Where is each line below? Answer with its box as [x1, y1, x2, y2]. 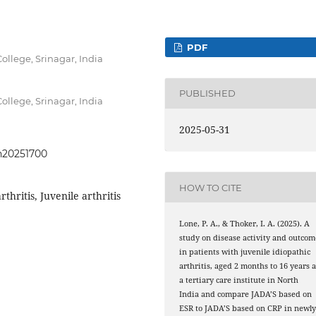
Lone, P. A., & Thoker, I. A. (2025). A [179, 219, 310, 229]
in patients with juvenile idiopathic [179, 247, 311, 257]
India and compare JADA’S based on [179, 289, 312, 300]
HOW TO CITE [179, 181, 243, 193]
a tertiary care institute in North [179, 275, 299, 286]
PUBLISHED [179, 87, 236, 99]
